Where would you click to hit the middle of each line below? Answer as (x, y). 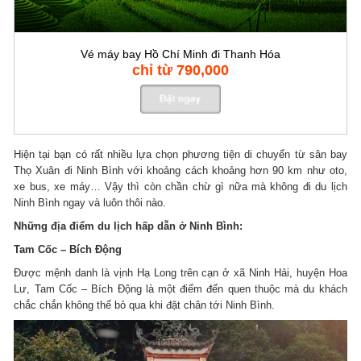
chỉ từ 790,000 (180, 70)
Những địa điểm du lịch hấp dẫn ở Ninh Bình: (129, 226)
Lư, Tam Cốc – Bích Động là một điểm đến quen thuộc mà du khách (180, 288)
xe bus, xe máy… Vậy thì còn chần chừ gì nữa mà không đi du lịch (180, 186)
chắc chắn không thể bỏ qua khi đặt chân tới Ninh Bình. (145, 305)
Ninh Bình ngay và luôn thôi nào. (90, 202)
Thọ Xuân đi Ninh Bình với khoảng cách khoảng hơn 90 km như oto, (180, 170)
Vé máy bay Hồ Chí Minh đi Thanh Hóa (180, 54)
